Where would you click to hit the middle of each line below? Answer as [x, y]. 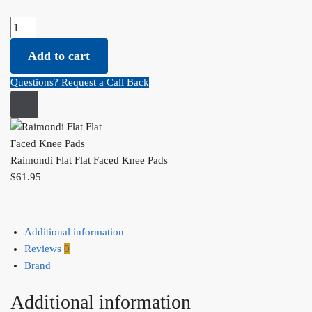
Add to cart [59, 56]
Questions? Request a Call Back [80, 83]
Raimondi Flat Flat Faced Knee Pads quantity [108, 25]
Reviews [44, 249]
